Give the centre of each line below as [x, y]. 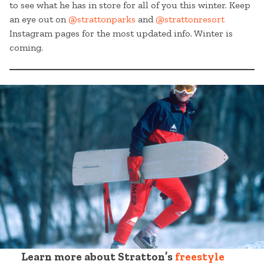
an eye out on [39, 19]
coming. [26, 48]
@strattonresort [190, 19]
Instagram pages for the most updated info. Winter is [121, 34]
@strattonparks [102, 19]
